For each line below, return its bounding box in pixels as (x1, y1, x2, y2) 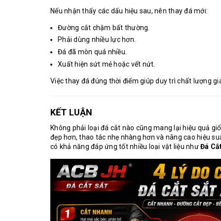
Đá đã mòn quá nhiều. (58, 47, 127, 56)
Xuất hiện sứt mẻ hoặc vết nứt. (58, 60, 155, 68)
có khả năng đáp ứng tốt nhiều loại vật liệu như (50, 142, 200, 150)
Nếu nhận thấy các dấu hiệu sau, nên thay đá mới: (50, 6, 208, 15)
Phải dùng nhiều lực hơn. (58, 36, 136, 44)
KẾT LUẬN (50, 107, 93, 117)
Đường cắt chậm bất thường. (58, 23, 150, 32)
